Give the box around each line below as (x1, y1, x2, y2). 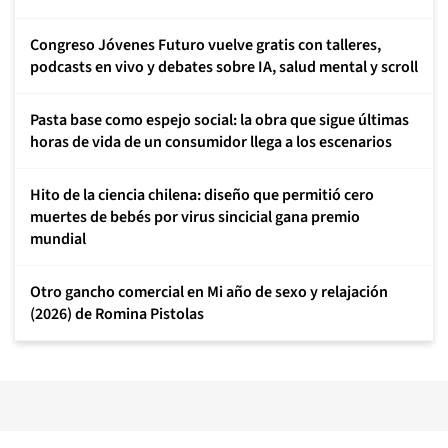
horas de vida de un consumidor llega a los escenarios (30, 131, 392, 153)
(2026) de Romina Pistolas (30, 303, 204, 325)
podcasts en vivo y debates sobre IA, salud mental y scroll (30, 56, 418, 78)
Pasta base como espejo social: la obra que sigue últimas (30, 109, 409, 131)
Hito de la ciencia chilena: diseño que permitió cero (30, 184, 374, 206)
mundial (30, 228, 86, 250)
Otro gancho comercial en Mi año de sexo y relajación (30, 281, 388, 303)
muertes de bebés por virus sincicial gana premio (30, 206, 360, 228)
